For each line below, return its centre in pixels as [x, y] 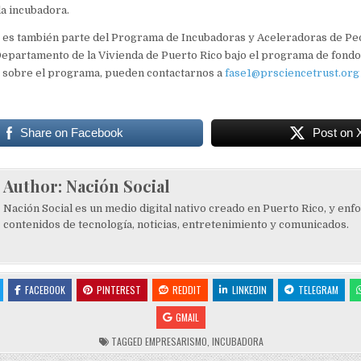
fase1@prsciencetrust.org [292, 73]
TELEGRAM [318, 289]
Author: [34, 185]
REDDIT [187, 289]
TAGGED [127, 341]
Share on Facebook [72, 132]
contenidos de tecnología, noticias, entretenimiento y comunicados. [176, 224]
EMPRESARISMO [176, 341]
